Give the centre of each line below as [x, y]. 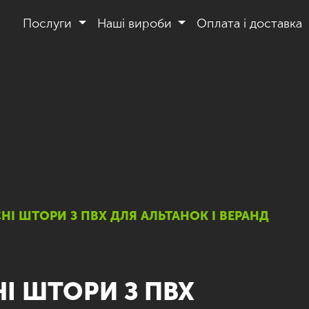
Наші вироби [136, 23]
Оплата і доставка [250, 23]
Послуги [49, 23]
